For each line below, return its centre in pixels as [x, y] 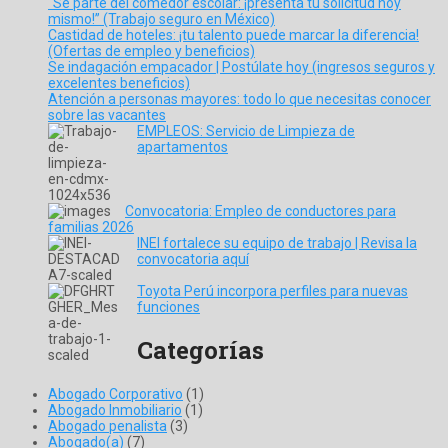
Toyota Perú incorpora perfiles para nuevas [272, 290]
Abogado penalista [107, 426]
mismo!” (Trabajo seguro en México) [161, 18]
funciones [168, 306]
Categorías [200, 350]
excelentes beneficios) [119, 82]
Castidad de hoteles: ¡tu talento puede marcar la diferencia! [233, 34]
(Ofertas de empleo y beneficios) [151, 50]
